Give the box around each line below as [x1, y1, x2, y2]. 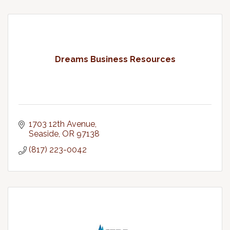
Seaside [29, 129, 59, 139]
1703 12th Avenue [29, 119, 95, 129]
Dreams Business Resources [54, 54, 176, 64]
